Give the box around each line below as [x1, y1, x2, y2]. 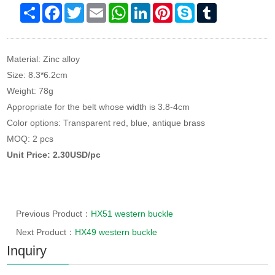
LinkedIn [150, 2, 184, 13]
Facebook [62, 2, 101, 13]
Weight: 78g [7, 85, 54, 96]
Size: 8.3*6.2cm [7, 69, 68, 80]
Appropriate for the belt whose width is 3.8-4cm [7, 101, 190, 112]
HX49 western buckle [75, 227, 158, 237]
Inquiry [7, 242, 47, 258]
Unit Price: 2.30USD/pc [7, 149, 101, 160]
